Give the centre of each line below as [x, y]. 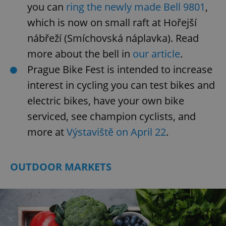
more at [46, 132]
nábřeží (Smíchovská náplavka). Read [113, 38]
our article [156, 53]
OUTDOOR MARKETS [61, 166]
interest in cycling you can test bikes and [121, 85]
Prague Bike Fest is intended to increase [120, 69]
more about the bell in [80, 53]
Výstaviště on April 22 [115, 132]
